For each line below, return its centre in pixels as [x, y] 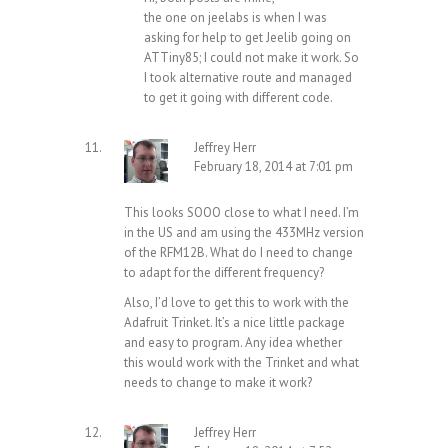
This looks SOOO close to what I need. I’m [241, 213]
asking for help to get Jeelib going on [247, 38]
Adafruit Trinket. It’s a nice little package [234, 323]
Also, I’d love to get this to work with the [236, 303]
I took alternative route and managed [248, 78]
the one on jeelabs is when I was [235, 18]
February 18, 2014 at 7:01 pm [273, 167]
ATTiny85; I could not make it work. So [251, 58]
